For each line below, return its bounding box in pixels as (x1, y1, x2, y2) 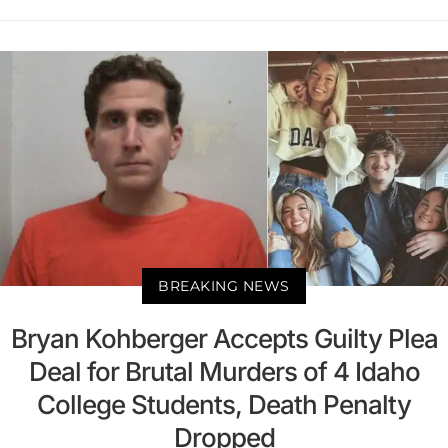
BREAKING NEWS (158, 276, 290, 295)
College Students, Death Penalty (37, 388, 411, 420)
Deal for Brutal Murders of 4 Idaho (28, 355, 420, 387)
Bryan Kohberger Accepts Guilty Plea (10, 322, 438, 354)
